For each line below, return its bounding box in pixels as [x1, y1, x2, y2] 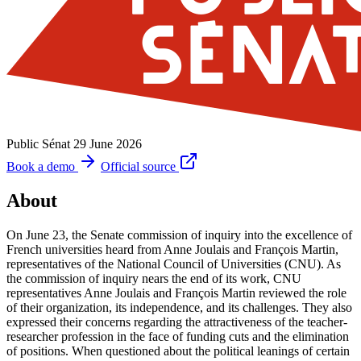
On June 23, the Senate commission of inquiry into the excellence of [6, 227, 352, 242]
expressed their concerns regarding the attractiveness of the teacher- [6, 314, 347, 329]
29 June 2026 [73, 136, 142, 151]
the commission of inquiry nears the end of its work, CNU [6, 271, 301, 285]
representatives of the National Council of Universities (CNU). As [6, 256, 341, 271]
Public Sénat [6, 136, 70, 151]
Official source [101, 159, 176, 173]
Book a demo [6, 159, 75, 173]
